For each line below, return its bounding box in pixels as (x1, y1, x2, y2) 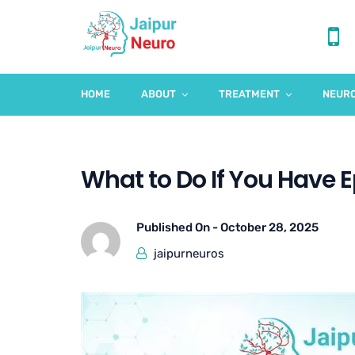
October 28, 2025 (220, 220, 319, 235)
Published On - (136, 220, 220, 235)
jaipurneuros (154, 246, 224, 261)
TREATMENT (219, 88, 280, 100)
